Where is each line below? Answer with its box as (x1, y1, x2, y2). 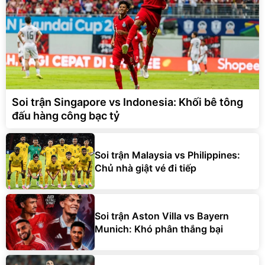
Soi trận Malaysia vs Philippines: (95, 148, 240, 161)
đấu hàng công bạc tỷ (12, 109, 119, 122)
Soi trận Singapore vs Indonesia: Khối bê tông (12, 96, 243, 109)
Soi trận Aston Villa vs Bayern (95, 209, 229, 222)
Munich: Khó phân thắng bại (95, 222, 223, 235)
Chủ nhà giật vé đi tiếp (95, 161, 196, 174)
